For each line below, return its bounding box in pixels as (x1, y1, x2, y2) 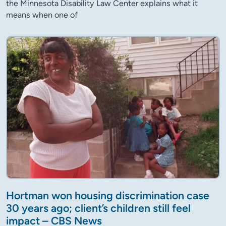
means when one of (6, 10, 78, 20)
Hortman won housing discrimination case (6, 189, 209, 202)
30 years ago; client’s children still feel (6, 201, 191, 214)
